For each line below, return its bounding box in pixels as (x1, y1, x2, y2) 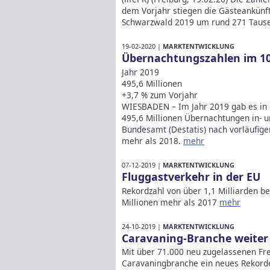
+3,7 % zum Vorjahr (122, 89, 198, 101)
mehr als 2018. (122, 134, 183, 146)
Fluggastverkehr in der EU (122, 169, 260, 184)
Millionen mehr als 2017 (122, 196, 219, 208)
